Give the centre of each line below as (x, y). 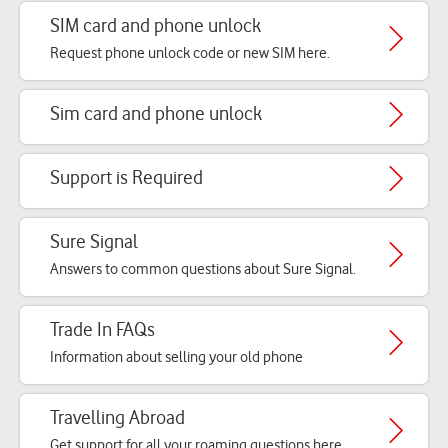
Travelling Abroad (117, 417)
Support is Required (126, 177)
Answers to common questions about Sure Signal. (203, 269)
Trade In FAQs (102, 329)
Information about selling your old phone (176, 357)
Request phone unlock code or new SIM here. (190, 53)
